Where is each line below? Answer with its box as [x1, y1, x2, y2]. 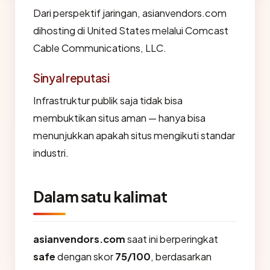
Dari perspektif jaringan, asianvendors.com [33, 7, 227, 19]
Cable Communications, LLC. [33, 42, 166, 54]
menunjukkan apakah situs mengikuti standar [33, 129, 235, 142]
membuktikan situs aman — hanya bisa [33, 111, 206, 124]
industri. [33, 146, 69, 159]
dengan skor [55, 250, 115, 263]
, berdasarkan [151, 250, 212, 263]
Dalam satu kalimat [33, 187, 168, 206]
